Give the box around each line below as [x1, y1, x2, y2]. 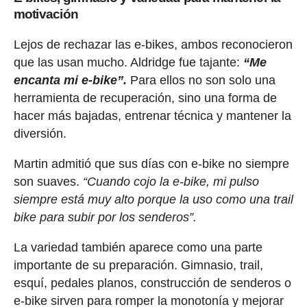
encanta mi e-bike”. [13, 73, 127, 87]
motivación [13, 6, 79, 21]
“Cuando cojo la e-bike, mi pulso [79, 174, 259, 188]
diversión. [13, 126, 66, 140]
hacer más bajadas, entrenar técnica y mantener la [13, 108, 291, 123]
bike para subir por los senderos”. [13, 210, 197, 224]
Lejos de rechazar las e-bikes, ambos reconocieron [13, 37, 293, 51]
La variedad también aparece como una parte [13, 240, 262, 254]
